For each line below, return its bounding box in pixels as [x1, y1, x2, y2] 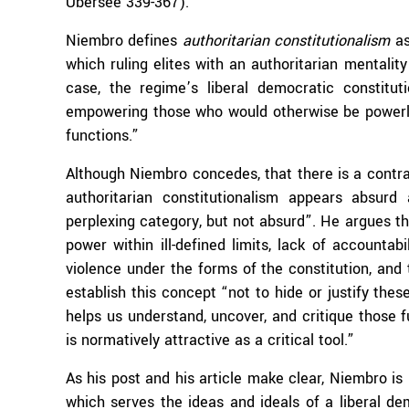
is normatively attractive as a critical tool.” [66, 330, 354, 351]
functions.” [66, 125, 139, 146]
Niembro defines [66, 30, 183, 51]
